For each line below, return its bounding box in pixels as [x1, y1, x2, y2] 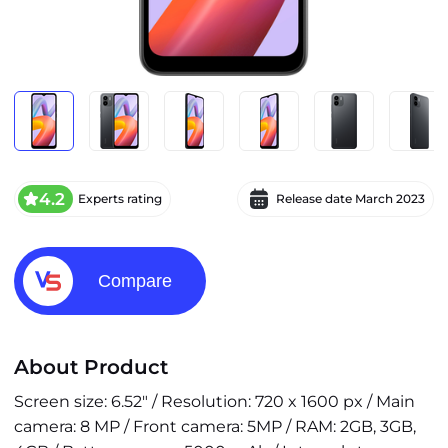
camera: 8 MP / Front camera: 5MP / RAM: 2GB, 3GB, [14, 417, 416, 436]
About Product [14, 355, 168, 379]
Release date [276, 191, 355, 206]
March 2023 [355, 191, 425, 206]
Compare [98, 271, 172, 291]
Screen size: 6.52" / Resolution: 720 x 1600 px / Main [14, 392, 415, 411]
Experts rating [78, 191, 162, 206]
